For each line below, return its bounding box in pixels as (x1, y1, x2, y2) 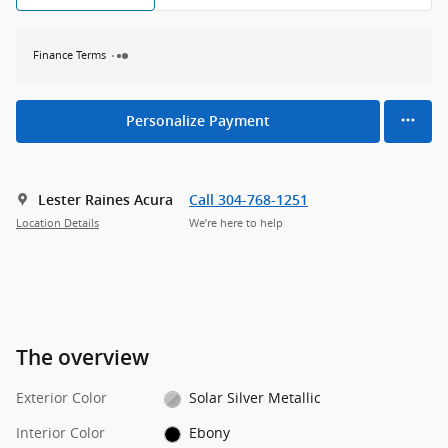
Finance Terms (33, 47, 106, 62)
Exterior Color (16, 388, 107, 408)
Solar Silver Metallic (189, 388, 322, 408)
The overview (16, 345, 149, 371)
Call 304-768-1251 (189, 192, 308, 209)
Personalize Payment (126, 112, 270, 129)
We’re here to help (189, 215, 283, 230)
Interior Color (16, 423, 105, 443)
